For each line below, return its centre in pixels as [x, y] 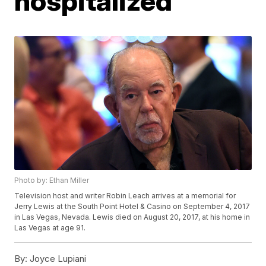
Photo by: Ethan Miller [52, 180]
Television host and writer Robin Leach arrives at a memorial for [125, 195]
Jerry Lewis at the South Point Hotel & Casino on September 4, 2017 [132, 206]
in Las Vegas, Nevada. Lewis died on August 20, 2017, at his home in [132, 217]
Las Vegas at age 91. [50, 227]
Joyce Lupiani [57, 258]
